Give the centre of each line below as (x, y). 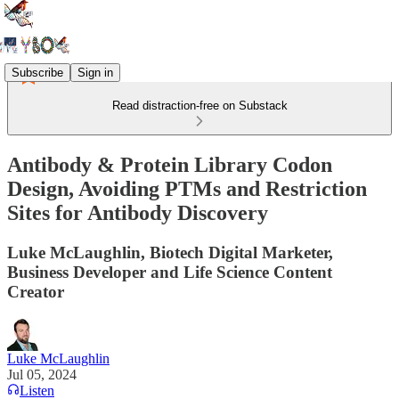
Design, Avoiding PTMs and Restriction (187, 188)
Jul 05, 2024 (42, 374)
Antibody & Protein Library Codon (170, 164)
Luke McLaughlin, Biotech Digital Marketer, (170, 252)
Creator (36, 291)
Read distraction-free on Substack (199, 106)
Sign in (95, 72)
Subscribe (37, 72)
